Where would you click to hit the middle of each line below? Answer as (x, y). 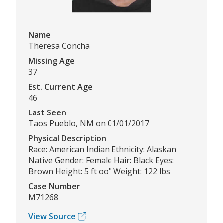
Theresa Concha (59, 46)
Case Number (54, 186)
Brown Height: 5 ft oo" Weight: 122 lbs (99, 171)
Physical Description (67, 139)
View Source (52, 216)
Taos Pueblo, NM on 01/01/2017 (89, 124)
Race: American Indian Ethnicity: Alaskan (102, 150)
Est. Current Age (60, 87)
